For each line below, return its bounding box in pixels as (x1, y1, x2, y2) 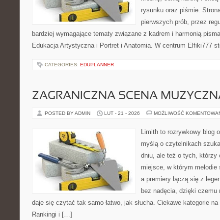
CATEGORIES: (45, 62, 80, 67)
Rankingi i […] (32, 211, 72, 218)
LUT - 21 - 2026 (104, 110, 140, 116)
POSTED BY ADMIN (45, 110, 92, 116)
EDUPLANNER (80, 62, 114, 67)
